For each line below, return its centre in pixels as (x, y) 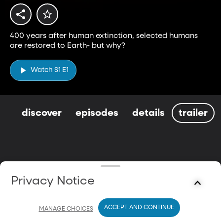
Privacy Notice (53, 181)
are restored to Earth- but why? (68, 45)
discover (42, 113)
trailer (193, 113)
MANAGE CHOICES (66, 209)
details (148, 113)
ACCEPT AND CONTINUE (139, 208)
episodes (97, 113)
